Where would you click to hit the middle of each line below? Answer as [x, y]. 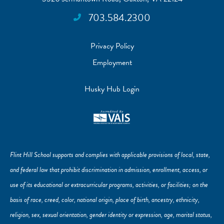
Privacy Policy [112, 46]
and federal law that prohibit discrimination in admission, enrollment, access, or [109, 169]
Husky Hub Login [112, 89]
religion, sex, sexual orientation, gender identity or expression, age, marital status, [111, 214]
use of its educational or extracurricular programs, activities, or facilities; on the [109, 184]
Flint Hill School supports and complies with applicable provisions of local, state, [110, 154]
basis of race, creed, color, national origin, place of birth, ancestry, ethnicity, [105, 199]
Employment [112, 63]
